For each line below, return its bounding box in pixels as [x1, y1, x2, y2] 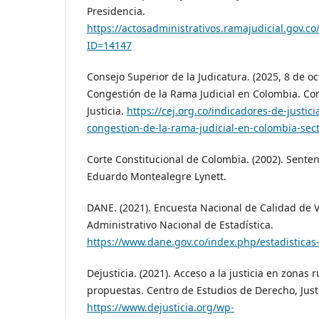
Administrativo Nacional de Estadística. [87, 218, 273, 232]
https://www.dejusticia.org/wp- [87, 300, 234, 315]
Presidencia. [87, 4, 145, 19]
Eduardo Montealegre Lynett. [87, 169, 226, 184]
